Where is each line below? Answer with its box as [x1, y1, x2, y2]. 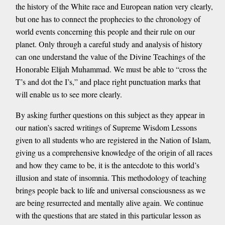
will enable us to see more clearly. [15, 88, 122, 99]
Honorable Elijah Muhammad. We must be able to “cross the [15, 63, 207, 74]
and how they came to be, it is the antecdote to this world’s [15, 159, 199, 170]
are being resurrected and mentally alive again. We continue [15, 197, 203, 208]
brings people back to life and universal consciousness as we [15, 184, 205, 195]
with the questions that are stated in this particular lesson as [15, 209, 201, 220]
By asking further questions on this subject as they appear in [15, 109, 205, 120]
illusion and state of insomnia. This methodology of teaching [15, 172, 206, 183]
